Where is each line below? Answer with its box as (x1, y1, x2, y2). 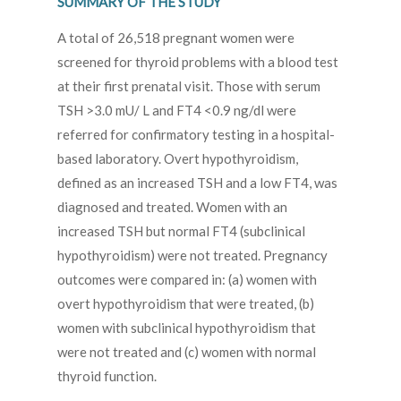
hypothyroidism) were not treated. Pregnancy (57, 247, 328, 264)
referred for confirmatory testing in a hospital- (57, 126, 335, 143)
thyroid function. (57, 368, 157, 385)
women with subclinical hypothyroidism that (57, 320, 316, 337)
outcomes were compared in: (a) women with (57, 271, 317, 288)
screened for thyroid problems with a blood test (57, 54, 338, 71)
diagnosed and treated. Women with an (57, 199, 287, 216)
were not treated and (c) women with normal (57, 344, 316, 361)
